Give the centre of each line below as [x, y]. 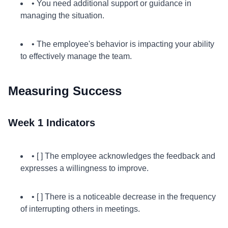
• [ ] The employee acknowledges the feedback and [123, 156]
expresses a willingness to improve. [84, 168]
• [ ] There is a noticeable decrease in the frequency [124, 197]
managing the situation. [62, 16]
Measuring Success [65, 91]
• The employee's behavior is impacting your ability [123, 44]
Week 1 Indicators [52, 123]
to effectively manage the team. [76, 56]
